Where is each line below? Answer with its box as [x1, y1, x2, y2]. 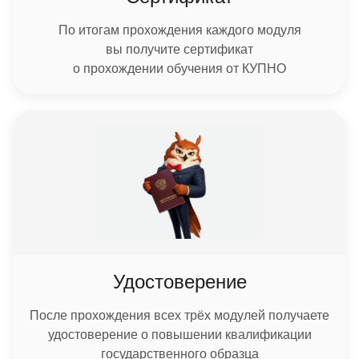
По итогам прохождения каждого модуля [58, 23, 301, 38]
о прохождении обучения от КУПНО [73, 62, 286, 76]
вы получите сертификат [106, 42, 253, 57]
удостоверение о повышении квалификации [47, 328, 312, 342]
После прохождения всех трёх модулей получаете [30, 309, 329, 323]
